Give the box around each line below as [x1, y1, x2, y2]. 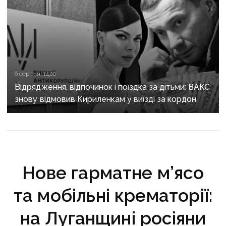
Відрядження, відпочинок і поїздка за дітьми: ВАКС [15, 82, 210, 92]
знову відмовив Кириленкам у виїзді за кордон [15, 94, 197, 104]
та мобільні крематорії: [13, 185, 213, 206]
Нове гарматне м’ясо [22, 162, 204, 184]
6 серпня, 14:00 [15, 70, 56, 78]
